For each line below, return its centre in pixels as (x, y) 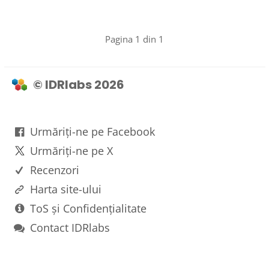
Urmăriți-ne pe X (71, 151)
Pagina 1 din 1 (134, 39)
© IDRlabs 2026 (78, 85)
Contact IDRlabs (70, 228)
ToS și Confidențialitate (88, 208)
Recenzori (54, 170)
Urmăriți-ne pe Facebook (92, 131)
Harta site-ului (65, 189)
